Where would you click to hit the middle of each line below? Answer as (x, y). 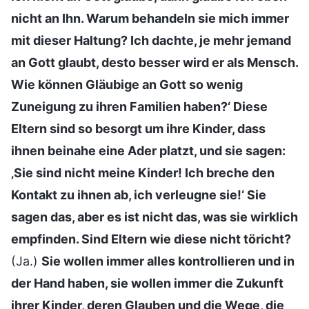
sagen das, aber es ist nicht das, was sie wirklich (154, 217)
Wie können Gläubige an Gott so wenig (127, 84)
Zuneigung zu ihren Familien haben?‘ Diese (139, 106)
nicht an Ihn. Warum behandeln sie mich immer (150, 18)
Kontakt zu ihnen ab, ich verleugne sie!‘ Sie (139, 195)
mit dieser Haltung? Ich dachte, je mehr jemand (151, 40)
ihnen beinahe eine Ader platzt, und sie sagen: (148, 150)
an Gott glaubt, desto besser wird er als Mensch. (154, 62)
